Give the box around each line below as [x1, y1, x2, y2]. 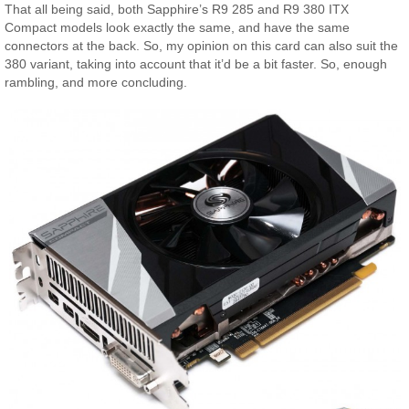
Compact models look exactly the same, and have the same [5, 19, 351, 35]
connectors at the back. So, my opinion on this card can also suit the [5, 37, 399, 53]
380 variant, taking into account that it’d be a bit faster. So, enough [5, 56, 388, 71]
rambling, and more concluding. [5, 74, 188, 89]
